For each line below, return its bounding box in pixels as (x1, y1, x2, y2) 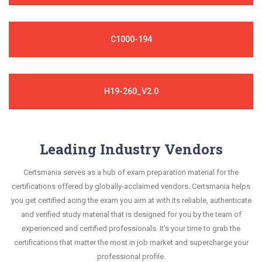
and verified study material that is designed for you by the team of (20, 209, 242, 219)
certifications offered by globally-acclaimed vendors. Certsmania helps (12, 181, 250, 191)
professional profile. (96, 251, 166, 261)
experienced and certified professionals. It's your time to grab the (22, 223, 240, 233)
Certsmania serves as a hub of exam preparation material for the (23, 167, 239, 177)
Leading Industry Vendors (39, 139, 223, 158)
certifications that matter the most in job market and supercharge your (13, 237, 249, 247)
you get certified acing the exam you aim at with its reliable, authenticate (11, 195, 251, 205)
